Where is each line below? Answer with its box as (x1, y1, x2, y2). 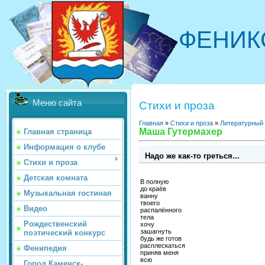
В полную (140, 177, 169, 185)
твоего (140, 199, 160, 206)
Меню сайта (33, 98, 82, 108)
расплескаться (140, 241, 185, 249)
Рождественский (24, 219, 87, 228)
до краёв (140, 185, 166, 192)
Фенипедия (24, 244, 67, 253)
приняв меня (140, 248, 179, 256)
